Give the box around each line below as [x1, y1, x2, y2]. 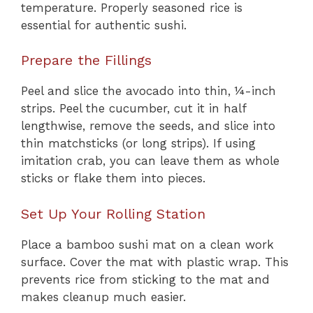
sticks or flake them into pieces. [21, 171, 205, 186]
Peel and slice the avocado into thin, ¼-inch [21, 84, 276, 99]
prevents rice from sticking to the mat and [21, 272, 270, 286]
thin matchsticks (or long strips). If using [21, 136, 256, 151]
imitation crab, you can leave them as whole [21, 154, 279, 168]
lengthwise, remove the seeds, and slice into [21, 119, 275, 133]
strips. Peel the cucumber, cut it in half [21, 101, 246, 116]
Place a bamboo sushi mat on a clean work [21, 237, 274, 252]
